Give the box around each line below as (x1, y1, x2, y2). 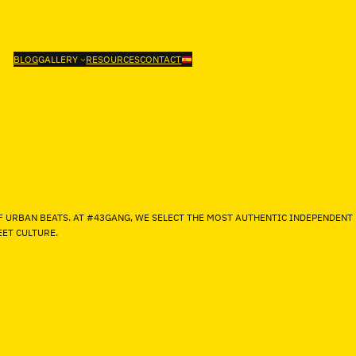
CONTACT (140, 53, 182, 66)
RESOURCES (86, 53, 141, 66)
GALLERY (38, 53, 79, 66)
